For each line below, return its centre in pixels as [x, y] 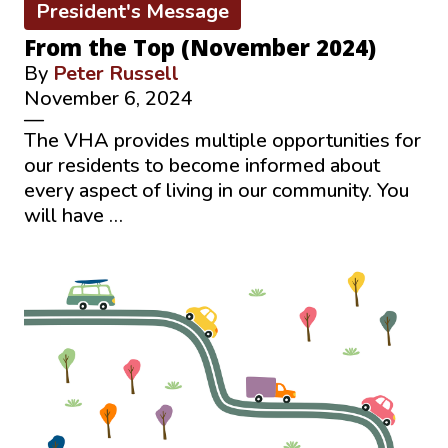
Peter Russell [116, 73]
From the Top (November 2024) [200, 46]
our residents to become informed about [202, 165]
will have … [73, 215]
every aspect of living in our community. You [216, 190]
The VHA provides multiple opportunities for [222, 140]
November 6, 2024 [108, 98]
